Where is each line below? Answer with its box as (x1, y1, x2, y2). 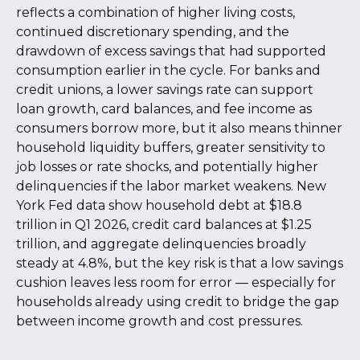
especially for (248, 274, 336, 290)
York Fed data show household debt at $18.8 (16, 197, 302, 213)
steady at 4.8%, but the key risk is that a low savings (16, 255, 343, 271)
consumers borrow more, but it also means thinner (16, 120, 342, 136)
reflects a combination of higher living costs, (16, 4, 295, 20)
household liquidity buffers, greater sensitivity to (16, 139, 325, 155)
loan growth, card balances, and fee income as (16, 100, 312, 117)
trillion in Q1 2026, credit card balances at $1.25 (16, 216, 312, 232)
